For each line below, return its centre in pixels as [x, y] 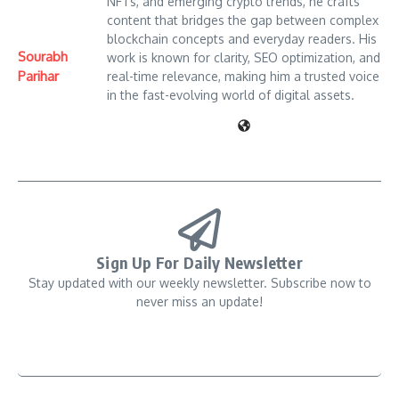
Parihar [38, 76]
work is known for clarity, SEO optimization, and [244, 58]
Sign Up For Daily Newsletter [199, 263]
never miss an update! [199, 302]
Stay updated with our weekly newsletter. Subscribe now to [199, 283]
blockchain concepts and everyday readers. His [242, 39]
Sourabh [43, 56]
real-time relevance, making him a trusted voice [243, 77]
